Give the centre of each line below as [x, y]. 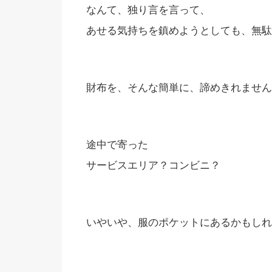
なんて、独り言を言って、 [148, 10]
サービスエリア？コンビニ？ [153, 165]
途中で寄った [117, 145]
